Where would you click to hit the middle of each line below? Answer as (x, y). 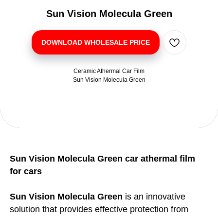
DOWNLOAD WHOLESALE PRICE (96, 42)
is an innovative (154, 197)
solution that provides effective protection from (99, 209)
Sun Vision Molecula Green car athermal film (102, 159)
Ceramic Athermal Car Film (109, 71)
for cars (26, 171)
